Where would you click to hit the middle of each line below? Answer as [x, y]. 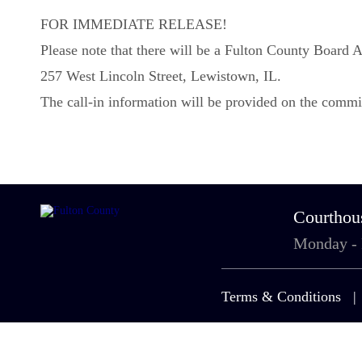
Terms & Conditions [281, 297]
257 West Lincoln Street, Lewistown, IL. [161, 76]
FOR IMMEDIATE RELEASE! [134, 24]
